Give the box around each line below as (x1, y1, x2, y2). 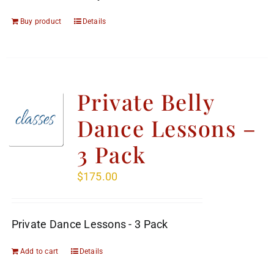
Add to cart (20, 247, 59, 256)
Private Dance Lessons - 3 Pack (11, 218, 168, 231)
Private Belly (76, 87, 215, 117)
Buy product (20, 17, 62, 26)
